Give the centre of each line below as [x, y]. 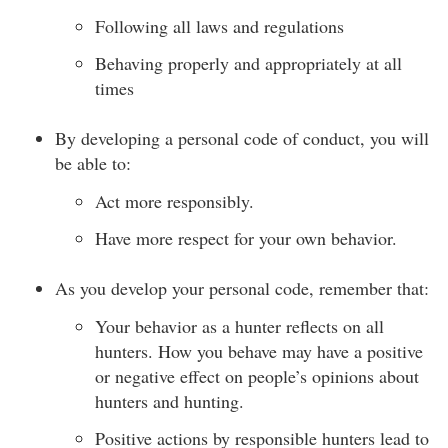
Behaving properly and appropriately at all [248, 63]
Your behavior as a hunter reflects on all [239, 325]
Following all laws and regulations [219, 25]
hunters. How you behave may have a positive [259, 350]
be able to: [93, 163]
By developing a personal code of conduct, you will [242, 138]
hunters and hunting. [169, 400]
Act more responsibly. [174, 200]
